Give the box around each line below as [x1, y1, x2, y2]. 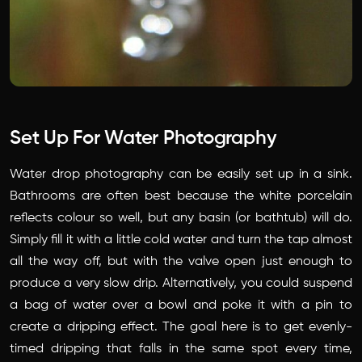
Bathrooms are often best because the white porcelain [10, 190, 352, 204]
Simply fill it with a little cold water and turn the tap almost [10, 234, 352, 247]
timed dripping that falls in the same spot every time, [10, 343, 352, 356]
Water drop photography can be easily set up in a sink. [10, 168, 352, 182]
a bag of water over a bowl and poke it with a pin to [10, 299, 352, 313]
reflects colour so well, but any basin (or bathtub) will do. [10, 212, 352, 225]
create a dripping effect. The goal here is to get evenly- [10, 321, 352, 335]
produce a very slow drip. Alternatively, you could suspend [10, 277, 352, 291]
